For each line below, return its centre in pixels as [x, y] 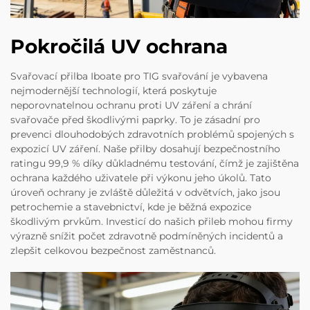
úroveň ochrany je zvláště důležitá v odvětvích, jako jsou [145, 193]
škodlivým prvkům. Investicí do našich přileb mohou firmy [152, 222]
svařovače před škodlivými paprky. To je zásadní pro [135, 120]
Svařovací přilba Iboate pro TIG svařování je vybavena [139, 76]
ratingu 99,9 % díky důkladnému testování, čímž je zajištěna [155, 164]
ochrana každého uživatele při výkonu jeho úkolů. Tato [141, 178]
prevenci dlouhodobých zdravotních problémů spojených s [152, 135]
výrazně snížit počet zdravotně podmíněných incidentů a [147, 236]
